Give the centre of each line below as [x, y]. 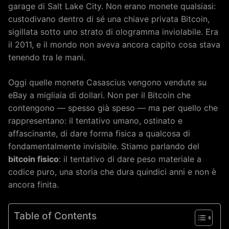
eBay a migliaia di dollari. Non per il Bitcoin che [99, 95]
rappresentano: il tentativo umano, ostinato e [95, 120]
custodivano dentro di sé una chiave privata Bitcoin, [109, 19]
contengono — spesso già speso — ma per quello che [113, 108]
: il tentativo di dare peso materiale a [130, 159]
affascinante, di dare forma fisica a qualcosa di [99, 133]
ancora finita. [33, 184]
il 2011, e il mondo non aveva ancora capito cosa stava [114, 44]
